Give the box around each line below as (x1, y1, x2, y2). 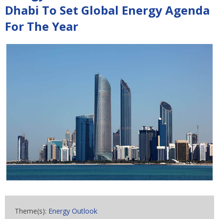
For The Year (5, 18, 78, 34)
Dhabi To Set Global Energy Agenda (5, 2, 210, 18)
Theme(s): (15, 206, 48, 216)
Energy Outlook (48, 206, 97, 216)
